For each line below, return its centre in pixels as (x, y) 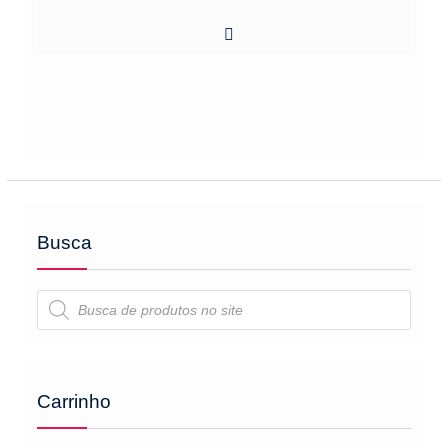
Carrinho (73, 401)
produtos (63, 310)
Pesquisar (67, 296)
